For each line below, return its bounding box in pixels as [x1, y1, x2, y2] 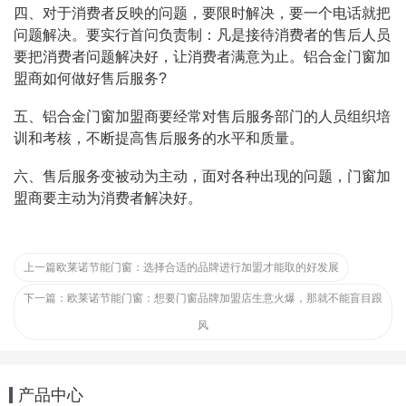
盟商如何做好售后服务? [14, 71, 167, 86]
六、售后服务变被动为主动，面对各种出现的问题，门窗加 [14, 169, 391, 184]
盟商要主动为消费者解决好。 [14, 190, 202, 206]
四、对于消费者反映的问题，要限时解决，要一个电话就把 [14, 5, 391, 21]
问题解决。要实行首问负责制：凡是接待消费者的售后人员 [14, 27, 391, 43]
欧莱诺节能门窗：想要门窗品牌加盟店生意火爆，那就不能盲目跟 [67, 292, 382, 304]
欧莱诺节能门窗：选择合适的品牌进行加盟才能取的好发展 [56, 261, 339, 274]
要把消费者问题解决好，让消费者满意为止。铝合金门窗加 [14, 49, 391, 64]
